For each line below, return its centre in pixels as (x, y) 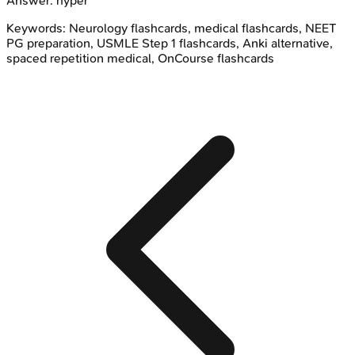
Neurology (98, 28)
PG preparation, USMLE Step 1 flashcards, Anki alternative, (170, 43)
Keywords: (38, 28)
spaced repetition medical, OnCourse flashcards (140, 58)
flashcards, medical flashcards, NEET (232, 28)
